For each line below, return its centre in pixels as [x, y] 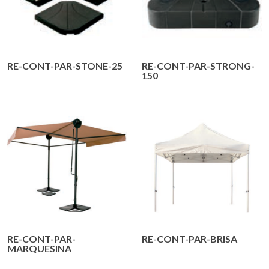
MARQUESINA [39, 248]
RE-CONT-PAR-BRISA [189, 238]
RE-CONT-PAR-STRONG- [198, 65]
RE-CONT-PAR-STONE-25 [65, 65]
